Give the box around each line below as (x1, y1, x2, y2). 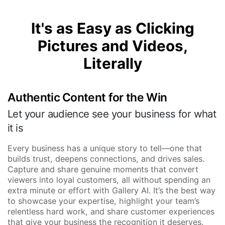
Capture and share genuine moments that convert (8, 164, 198, 174)
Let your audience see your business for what (8, 107, 216, 120)
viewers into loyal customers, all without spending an (8, 174, 210, 185)
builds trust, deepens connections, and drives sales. (8, 153, 204, 164)
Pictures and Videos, (37, 36, 188, 55)
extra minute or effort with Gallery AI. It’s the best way (8, 185, 215, 195)
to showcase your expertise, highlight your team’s (8, 195, 199, 206)
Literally (83, 54, 142, 72)
